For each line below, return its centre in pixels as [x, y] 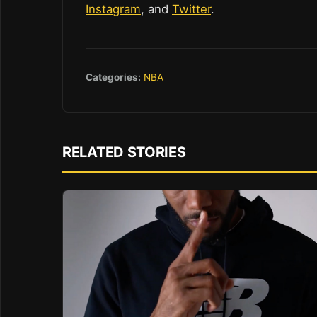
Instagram [113, 10]
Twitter [191, 10]
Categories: [113, 77]
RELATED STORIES [124, 152]
